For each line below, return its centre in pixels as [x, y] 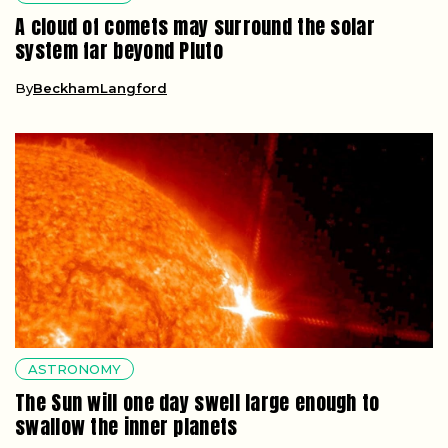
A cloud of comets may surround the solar [195, 26]
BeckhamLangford [100, 87]
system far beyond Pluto [119, 50]
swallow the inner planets [126, 426]
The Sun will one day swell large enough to [197, 402]
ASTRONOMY [74, 368]
